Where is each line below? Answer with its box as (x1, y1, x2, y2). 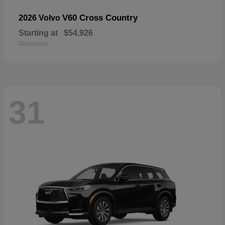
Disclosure (19, 40, 48, 47)
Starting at (19, 28, 58, 37)
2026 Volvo (19, 13, 62, 22)
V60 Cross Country (62, 13, 138, 23)
